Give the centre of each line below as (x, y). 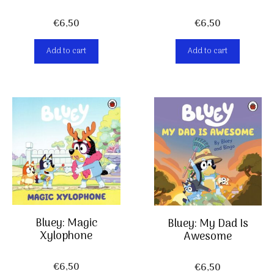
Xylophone (66, 237)
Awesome (208, 237)
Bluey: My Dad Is (208, 224)
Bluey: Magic (66, 224)
